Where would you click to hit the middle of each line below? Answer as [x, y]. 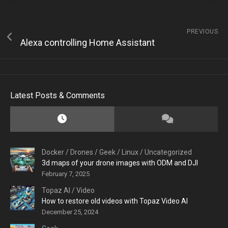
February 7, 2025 [66, 174]
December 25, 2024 [70, 212]
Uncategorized [168, 152]
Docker [53, 152]
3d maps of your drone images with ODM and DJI [120, 163]
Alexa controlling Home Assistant [88, 42]
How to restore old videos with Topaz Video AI [115, 201]
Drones [82, 152]
